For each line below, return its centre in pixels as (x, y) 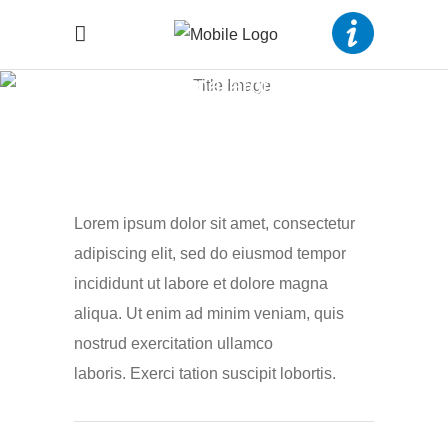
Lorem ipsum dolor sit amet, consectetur (214, 223)
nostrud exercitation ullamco (173, 343)
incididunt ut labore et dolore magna (201, 283)
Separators (224, 86)
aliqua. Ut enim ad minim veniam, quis (209, 313)
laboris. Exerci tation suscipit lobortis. (205, 373)
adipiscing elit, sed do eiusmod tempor (210, 253)
